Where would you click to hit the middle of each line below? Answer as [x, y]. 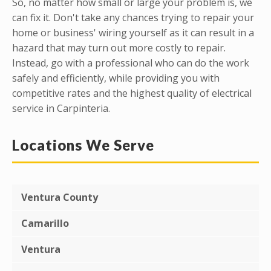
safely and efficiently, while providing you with [116, 78]
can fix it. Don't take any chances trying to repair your [133, 17]
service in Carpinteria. [61, 108]
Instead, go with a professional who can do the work [131, 63]
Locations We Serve [83, 145]
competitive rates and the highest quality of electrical [132, 93]
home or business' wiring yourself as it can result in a [133, 32]
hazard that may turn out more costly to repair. [119, 47]
